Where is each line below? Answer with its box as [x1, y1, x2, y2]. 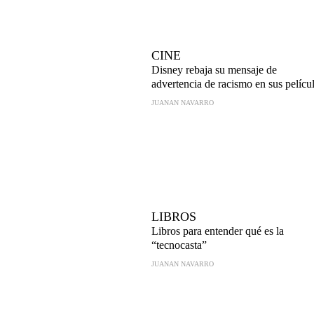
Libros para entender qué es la [151, 225, 284, 237]
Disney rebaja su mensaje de [151, 64, 277, 76]
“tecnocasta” [151, 239, 207, 251]
